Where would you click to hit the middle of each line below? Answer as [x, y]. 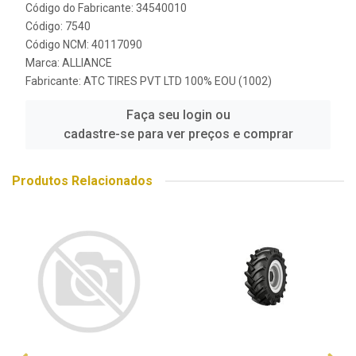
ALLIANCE [87, 63]
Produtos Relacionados [82, 181]
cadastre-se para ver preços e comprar [178, 134]
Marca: [44, 63]
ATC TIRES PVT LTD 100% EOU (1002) [178, 81]
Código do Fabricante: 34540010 [106, 8]
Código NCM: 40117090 [84, 44]
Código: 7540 [58, 26]
